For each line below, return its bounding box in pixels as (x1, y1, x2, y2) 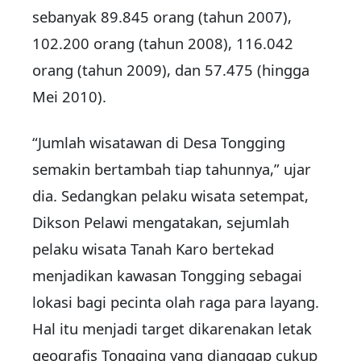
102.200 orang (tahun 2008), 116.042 (32, 33, 293, 54)
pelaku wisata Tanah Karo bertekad (32, 239, 274, 259)
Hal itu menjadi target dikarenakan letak (32, 318, 312, 339)
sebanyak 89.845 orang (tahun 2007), (32, 6, 292, 27)
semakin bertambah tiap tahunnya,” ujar (32, 159, 311, 180)
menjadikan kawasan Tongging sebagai (32, 265, 302, 286)
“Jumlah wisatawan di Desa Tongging (32, 132, 285, 153)
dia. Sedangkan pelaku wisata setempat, (32, 185, 309, 206)
